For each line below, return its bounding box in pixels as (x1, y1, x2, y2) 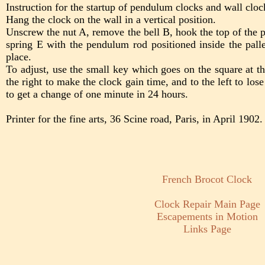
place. (6, 51, 31, 63)
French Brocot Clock (162, 173, 252, 186)
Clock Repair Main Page (154, 198, 260, 211)
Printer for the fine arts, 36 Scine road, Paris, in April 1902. (6, 113, 263, 125)
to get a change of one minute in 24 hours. (6, 88, 188, 101)
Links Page (183, 223, 231, 235)
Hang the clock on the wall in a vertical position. (6, 14, 216, 26)
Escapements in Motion (156, 211, 258, 223)
